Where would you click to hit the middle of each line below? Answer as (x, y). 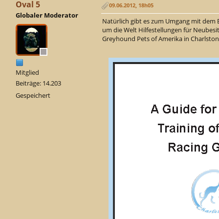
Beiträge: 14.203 (38, 83)
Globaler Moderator (47, 15)
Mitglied (27, 73)
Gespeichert (33, 96)
